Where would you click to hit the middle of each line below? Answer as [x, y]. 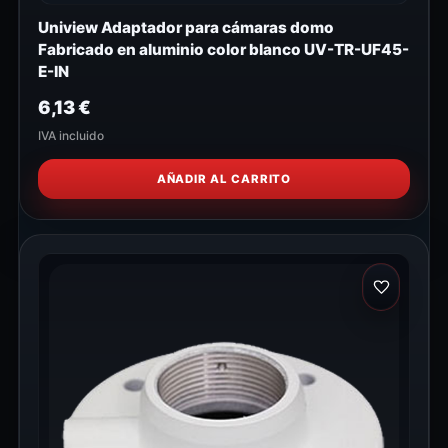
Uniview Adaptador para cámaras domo [186, 28]
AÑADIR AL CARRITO [224, 179]
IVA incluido [71, 136]
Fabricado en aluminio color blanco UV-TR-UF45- [223, 50]
